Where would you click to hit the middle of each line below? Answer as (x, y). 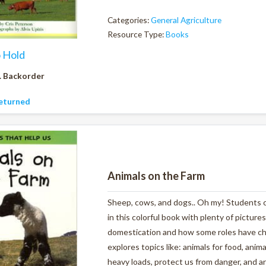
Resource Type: (137, 34)
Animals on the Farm (156, 175)
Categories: (129, 20)
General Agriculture (186, 20)
